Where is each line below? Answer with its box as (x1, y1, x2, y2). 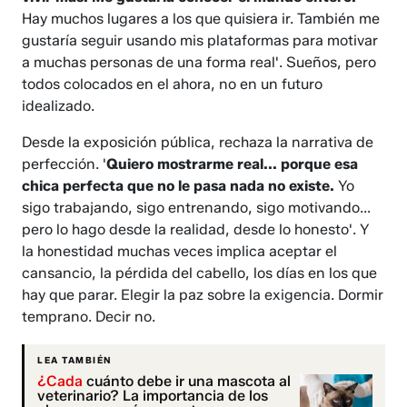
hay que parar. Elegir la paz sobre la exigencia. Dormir (22, 285, 384, 303)
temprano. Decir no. (22, 307, 156, 325)
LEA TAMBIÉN (37, 353, 112, 366)
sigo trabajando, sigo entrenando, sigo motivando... (22, 198, 372, 216)
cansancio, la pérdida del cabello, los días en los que (22, 263, 378, 282)
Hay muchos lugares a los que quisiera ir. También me (22, 9, 381, 27)
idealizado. (22, 96, 95, 114)
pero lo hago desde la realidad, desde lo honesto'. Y (22, 220, 371, 238)
